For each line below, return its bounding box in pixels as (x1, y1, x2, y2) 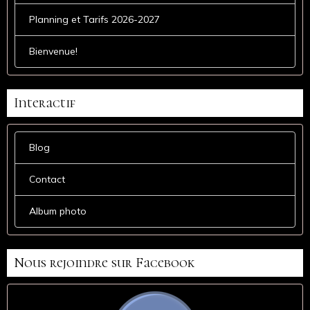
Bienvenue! (29, 44, 77, 57)
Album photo (29, 204, 86, 217)
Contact (29, 172, 65, 185)
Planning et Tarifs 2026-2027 (29, 12, 160, 26)
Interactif (14, 94, 75, 111)
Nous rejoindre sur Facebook (14, 254, 194, 271)
